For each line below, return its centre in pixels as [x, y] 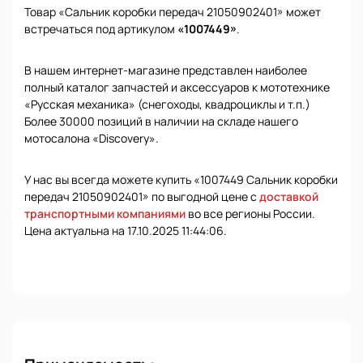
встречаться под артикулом [101, 29]
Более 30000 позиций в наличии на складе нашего [161, 121]
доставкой [289, 196]
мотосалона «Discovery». [92, 138]
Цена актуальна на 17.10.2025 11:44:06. [126, 231]
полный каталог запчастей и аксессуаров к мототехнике [177, 87]
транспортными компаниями [105, 214]
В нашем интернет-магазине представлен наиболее [166, 70]
